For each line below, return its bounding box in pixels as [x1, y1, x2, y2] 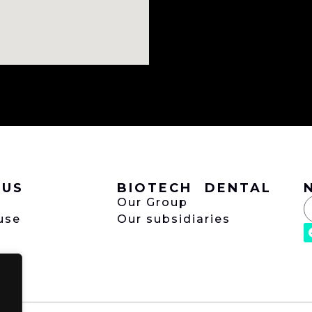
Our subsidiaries [116, 212, 231, 226]
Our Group [116, 195, 188, 209]
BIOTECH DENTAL [116, 180, 272, 196]
